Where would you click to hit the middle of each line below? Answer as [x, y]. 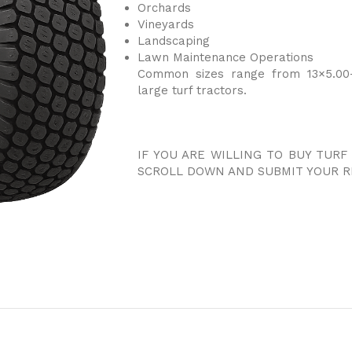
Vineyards [166, 25]
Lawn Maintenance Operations [225, 58]
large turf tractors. [192, 91]
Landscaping [174, 41]
